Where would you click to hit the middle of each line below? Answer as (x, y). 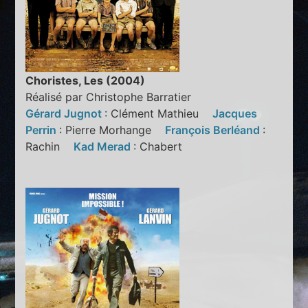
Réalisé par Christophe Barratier (109, 97)
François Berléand (214, 130)
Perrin (43, 130)
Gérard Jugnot (65, 113)
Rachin (50, 146)
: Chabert (163, 146)
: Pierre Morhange (112, 130)
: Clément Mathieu (159, 113)
